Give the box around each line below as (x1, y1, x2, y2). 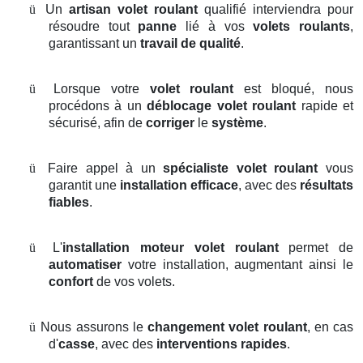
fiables (49, 195, 89, 210)
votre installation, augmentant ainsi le (122, 258, 353, 272)
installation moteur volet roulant (62, 241, 279, 255)
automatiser (49, 258, 122, 272)
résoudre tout (49, 19, 139, 34)
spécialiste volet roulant (163, 161, 318, 176)
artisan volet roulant (69, 2, 198, 17)
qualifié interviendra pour (198, 2, 353, 17)
